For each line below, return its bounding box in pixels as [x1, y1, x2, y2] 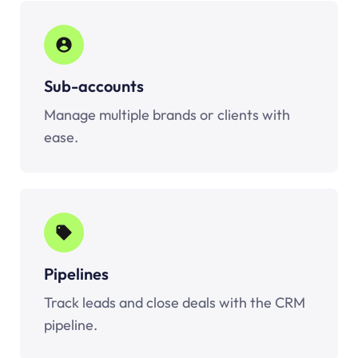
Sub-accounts [44, 75, 144, 96]
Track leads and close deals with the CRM [44, 292, 305, 312]
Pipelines [44, 263, 109, 284]
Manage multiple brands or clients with [44, 105, 290, 124]
